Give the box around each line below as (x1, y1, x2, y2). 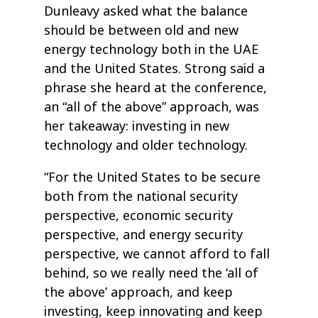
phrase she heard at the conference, (44, 79, 268, 98)
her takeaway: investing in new (44, 117, 230, 136)
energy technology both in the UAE (44, 40, 259, 60)
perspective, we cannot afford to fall (44, 245, 270, 264)
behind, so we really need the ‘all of (44, 264, 259, 283)
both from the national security (44, 187, 238, 207)
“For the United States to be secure (44, 168, 261, 187)
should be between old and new (44, 21, 239, 40)
